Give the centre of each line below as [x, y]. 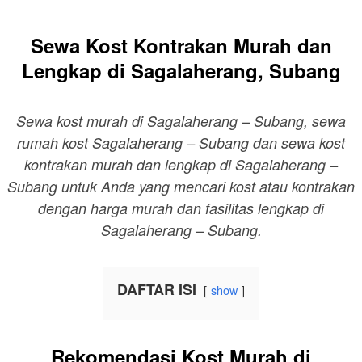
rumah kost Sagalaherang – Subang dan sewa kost [181, 143]
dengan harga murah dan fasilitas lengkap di [181, 208]
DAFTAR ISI [157, 290]
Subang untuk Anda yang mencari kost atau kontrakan [181, 187]
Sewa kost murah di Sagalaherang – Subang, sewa [181, 121]
